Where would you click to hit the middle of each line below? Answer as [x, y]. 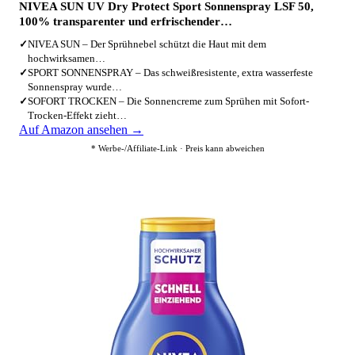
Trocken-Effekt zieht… [77, 115]
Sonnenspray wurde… [75, 87]
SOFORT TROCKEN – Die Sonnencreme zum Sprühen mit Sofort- [168, 101]
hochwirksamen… [67, 58]
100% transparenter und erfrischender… [126, 21]
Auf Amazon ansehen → [81, 130]
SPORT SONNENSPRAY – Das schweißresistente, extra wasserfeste [170, 73]
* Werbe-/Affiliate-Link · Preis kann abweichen [177, 148]
